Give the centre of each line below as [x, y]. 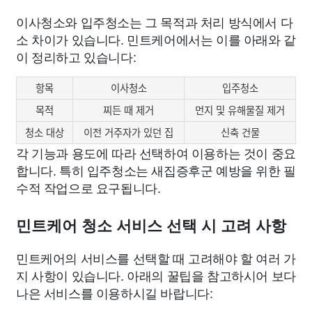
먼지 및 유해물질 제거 [240, 110]
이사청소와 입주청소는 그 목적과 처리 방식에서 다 [155, 21]
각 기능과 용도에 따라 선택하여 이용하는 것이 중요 [156, 152]
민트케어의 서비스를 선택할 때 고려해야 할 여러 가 [156, 257]
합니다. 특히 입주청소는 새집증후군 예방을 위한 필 [156, 170]
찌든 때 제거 [128, 110]
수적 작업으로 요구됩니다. [88, 187]
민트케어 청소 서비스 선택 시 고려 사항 [151, 226]
